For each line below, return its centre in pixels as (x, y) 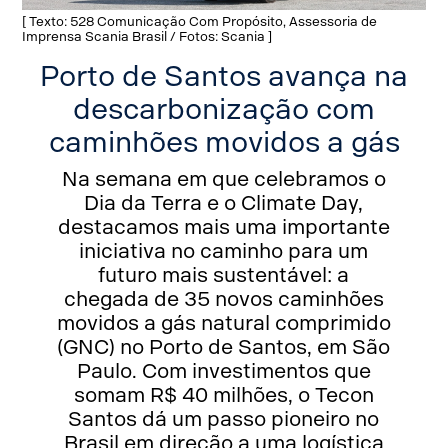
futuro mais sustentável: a (224, 274)
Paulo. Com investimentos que (223, 370)
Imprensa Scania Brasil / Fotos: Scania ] (147, 36)
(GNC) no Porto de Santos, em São (224, 346)
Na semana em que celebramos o (223, 178)
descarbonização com (224, 109)
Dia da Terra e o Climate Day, (224, 202)
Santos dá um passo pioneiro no (224, 418)
